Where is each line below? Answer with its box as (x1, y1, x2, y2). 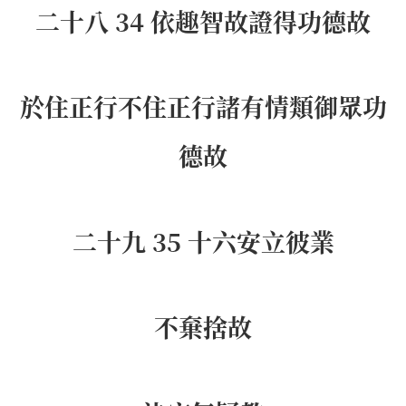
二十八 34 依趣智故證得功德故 (35, 3, 371, 39)
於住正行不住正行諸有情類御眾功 (19, 89, 387, 125)
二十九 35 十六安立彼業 (72, 223, 334, 259)
